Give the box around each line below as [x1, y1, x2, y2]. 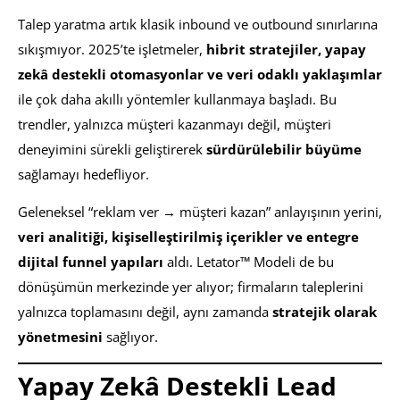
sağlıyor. [103, 328, 158, 346]
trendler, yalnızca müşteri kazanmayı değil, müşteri [18, 115, 331, 134]
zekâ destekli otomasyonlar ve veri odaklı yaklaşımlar [18, 65, 382, 84]
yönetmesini [18, 328, 103, 346]
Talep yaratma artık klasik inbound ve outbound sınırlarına [18, 15, 378, 34]
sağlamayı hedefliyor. [18, 165, 149, 184]
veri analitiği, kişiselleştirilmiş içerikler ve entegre [18, 228, 359, 246]
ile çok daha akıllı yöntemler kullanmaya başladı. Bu [18, 90, 337, 109]
